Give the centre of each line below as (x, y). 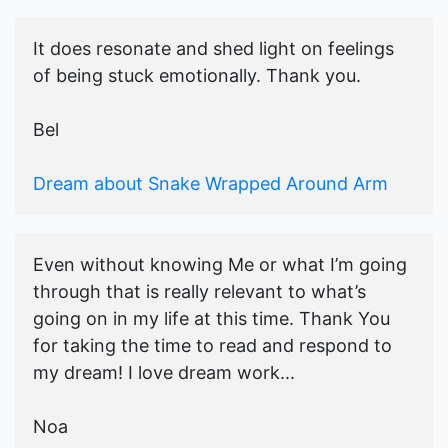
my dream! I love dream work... (164, 373)
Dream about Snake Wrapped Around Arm (210, 184)
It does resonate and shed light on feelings (213, 49)
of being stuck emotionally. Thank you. (197, 76)
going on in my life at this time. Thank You (211, 319)
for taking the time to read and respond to (212, 346)
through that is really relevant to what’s (199, 292)
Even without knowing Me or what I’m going (220, 265)
